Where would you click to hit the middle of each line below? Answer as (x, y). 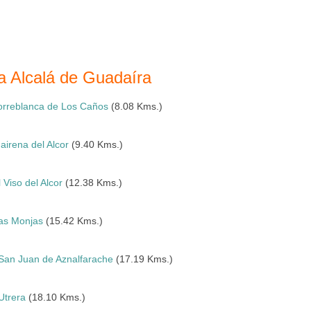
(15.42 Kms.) (73, 221)
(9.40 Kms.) (96, 144)
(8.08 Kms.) (136, 106)
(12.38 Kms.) (93, 183)
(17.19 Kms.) (143, 259)
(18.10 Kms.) (56, 297)
